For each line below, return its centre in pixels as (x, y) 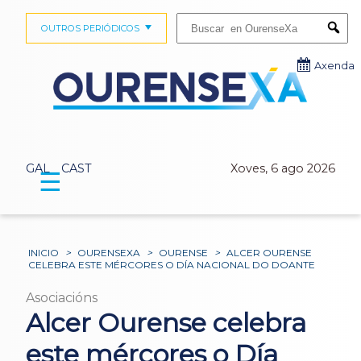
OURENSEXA (109, 252)
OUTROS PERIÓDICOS (90, 28)
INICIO (44, 252)
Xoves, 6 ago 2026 (283, 168)
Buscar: (191, 18)
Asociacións (62, 297)
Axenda (334, 66)
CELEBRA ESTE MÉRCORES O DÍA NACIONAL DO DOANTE (172, 264)
